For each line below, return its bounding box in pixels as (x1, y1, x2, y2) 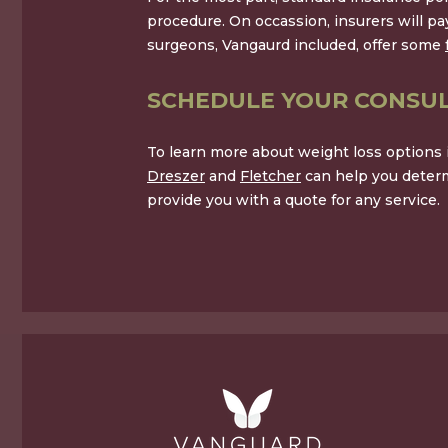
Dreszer (147, 167, 205, 186)
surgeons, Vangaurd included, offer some (147, 36, 445, 55)
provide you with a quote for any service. (147, 191, 440, 210)
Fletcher (240, 167, 301, 186)
